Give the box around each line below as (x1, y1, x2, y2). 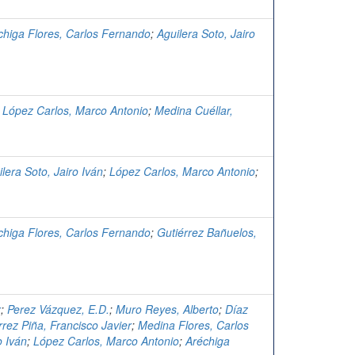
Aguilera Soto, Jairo (157, 25, 255, 42)
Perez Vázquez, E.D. (7, 301, 109, 318)
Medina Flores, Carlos (138, 317, 249, 334)
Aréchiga (185, 333, 230, 349)
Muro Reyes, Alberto (116, 301, 219, 318)
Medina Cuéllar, (155, 102, 233, 119)
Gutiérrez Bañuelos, (157, 224, 257, 241)
